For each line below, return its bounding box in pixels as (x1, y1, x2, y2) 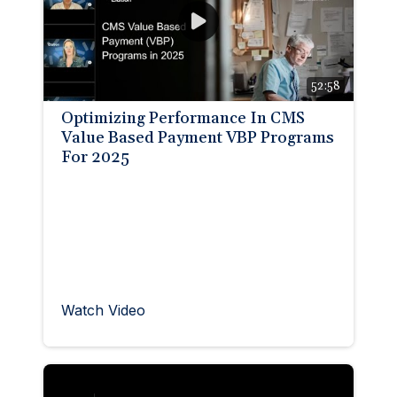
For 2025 (61, 146, 129, 167)
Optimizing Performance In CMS (61, 107, 305, 128)
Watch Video (61, 300, 145, 319)
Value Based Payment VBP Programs (61, 127, 334, 148)
